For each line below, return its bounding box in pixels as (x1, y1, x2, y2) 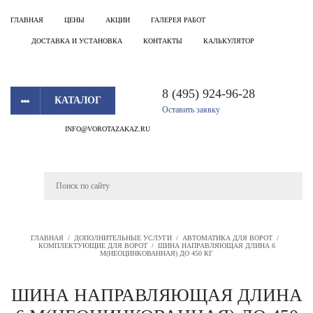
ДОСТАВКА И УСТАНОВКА (31, 37, 122, 45)
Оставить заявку (162, 105, 220, 115)
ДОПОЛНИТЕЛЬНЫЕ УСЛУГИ (73, 234, 172, 242)
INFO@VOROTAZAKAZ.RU (65, 125, 150, 133)
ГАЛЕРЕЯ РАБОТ (151, 16, 205, 24)
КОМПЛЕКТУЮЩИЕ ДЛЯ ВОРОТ (38, 242, 147, 249)
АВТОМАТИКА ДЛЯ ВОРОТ (182, 234, 272, 242)
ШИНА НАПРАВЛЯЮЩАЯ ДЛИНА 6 (157, 242, 275, 249)
